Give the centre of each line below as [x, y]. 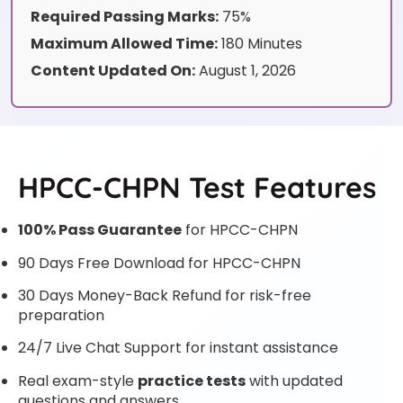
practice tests [192, 381]
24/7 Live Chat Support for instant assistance [178, 348]
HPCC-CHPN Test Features [197, 188]
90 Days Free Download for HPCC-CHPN [159, 263]
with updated [294, 381]
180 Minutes [260, 44]
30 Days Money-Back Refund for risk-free [165, 295]
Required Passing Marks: [125, 17]
